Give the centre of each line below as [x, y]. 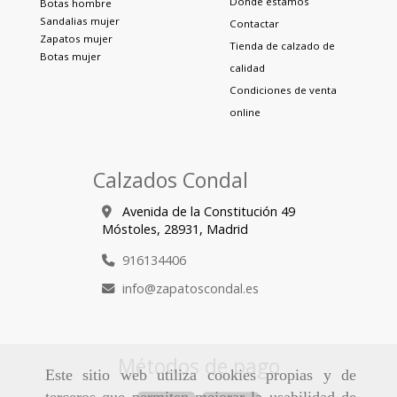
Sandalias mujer [80, 20]
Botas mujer [70, 56]
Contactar [254, 23]
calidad [247, 67]
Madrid [227, 229]
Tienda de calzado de [282, 45]
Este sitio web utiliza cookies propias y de [201, 375]
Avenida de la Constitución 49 [209, 211]
